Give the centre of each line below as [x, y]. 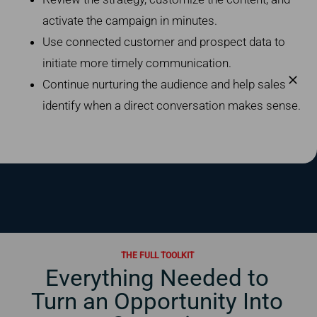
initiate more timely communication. [137, 63]
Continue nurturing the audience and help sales [164, 84]
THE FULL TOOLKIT [157, 256]
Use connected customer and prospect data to [163, 41]
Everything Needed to [157, 278]
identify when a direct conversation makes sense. [171, 105]
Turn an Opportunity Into [157, 301]
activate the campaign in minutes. [129, 20]
